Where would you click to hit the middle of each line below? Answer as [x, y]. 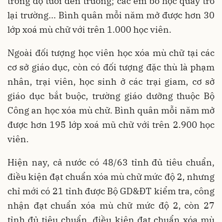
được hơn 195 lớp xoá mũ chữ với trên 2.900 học [111, 125]
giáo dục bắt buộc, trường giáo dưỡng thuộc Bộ [111, 96]
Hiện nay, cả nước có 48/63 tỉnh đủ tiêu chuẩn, [111, 163]
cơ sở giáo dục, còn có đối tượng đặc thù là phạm [111, 67]
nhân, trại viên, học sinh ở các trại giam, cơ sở [111, 82]
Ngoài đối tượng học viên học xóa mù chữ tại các [111, 53]
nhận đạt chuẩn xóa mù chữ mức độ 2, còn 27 [111, 206]
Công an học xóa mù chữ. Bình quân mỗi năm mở [111, 111]
